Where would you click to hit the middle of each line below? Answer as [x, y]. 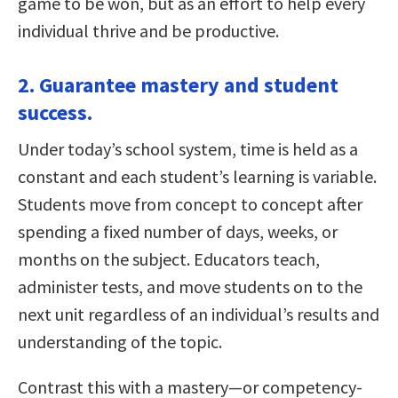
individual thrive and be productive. [148, 30]
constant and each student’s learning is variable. [197, 176]
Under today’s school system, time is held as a [188, 148]
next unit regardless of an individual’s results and [199, 314]
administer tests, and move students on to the [190, 286]
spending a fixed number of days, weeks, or [178, 231]
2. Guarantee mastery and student [178, 84]
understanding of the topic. [120, 341]
